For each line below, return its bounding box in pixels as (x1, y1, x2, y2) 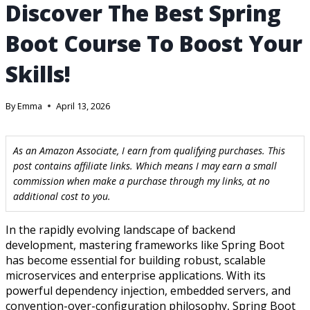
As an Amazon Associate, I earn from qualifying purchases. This (13, 144, 285, 158)
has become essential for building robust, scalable (6, 253, 266, 268)
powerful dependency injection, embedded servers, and (6, 283, 291, 299)
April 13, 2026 (56, 100, 111, 113)
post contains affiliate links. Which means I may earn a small (13, 159, 277, 173)
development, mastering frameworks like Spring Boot (6, 237, 284, 253)
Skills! (6, 59, 71, 89)
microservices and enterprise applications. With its (6, 268, 266, 284)
